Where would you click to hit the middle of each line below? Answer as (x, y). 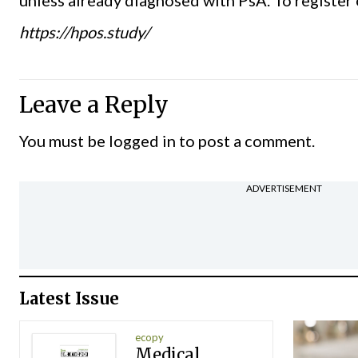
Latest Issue (69, 298)
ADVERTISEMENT (284, 189)
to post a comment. (245, 140)
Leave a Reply (94, 104)
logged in (142, 140)
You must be (64, 140)
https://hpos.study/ (84, 32)
